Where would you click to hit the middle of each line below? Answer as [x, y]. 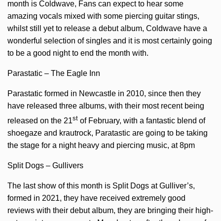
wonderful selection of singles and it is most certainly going [110, 41]
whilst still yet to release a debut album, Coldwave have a [107, 29]
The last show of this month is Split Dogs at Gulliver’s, [101, 186]
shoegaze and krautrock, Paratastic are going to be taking [108, 133]
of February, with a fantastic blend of [142, 121]
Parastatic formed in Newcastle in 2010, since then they [104, 94]
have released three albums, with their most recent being [106, 106]
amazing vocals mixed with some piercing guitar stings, [103, 16]
